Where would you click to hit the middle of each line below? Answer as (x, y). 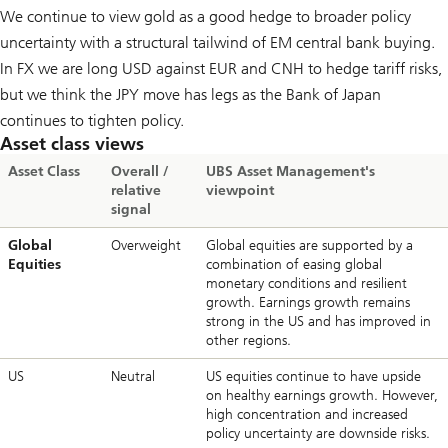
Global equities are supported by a (309, 245)
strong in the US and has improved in (318, 321)
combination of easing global (294, 264)
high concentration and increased (307, 414)
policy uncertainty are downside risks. (318, 433)
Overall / (139, 171)
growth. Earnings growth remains (308, 302)
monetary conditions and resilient (306, 283)
